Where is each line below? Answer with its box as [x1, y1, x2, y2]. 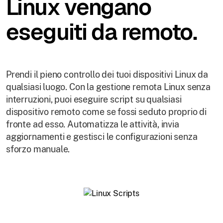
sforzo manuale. [6, 143, 70, 154]
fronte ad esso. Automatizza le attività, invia [6, 118, 179, 129]
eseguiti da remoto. [6, 17, 197, 46]
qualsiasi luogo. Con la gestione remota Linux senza [6, 81, 211, 92]
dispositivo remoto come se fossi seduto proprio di [6, 106, 207, 117]
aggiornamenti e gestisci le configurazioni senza [6, 131, 198, 142]
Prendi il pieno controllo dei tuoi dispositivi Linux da [6, 69, 209, 80]
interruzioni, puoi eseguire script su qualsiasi [6, 94, 182, 105]
